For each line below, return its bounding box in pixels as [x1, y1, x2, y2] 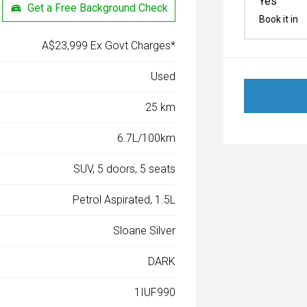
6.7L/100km [117, 132, 176, 145]
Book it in [259, 14, 299, 25]
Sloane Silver [113, 224, 176, 237]
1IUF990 [134, 286, 176, 299]
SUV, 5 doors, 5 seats [73, 162, 176, 175]
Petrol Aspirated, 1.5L [73, 193, 176, 206]
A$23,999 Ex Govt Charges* [42, 39, 176, 52]
